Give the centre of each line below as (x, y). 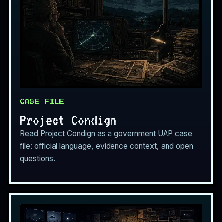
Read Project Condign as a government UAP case (106, 133)
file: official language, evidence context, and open (107, 146)
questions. (37, 158)
